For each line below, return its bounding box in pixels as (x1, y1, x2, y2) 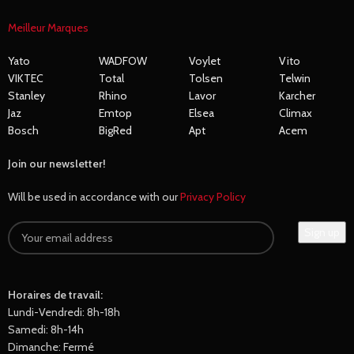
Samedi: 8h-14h (8, 322, 85, 337)
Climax (279, 105, 313, 120)
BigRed (98, 122, 132, 137)
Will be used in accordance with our (8, 189, 181, 204)
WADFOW (98, 53, 147, 68)
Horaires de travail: (8, 287, 104, 302)
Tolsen (188, 70, 223, 85)
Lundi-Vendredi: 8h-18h (8, 304, 121, 319)
